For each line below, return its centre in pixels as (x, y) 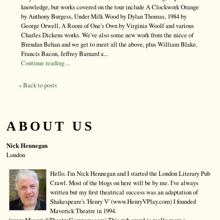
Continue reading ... (46, 63)
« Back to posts (38, 85)
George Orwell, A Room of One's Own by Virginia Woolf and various (108, 26)
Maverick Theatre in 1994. (83, 211)
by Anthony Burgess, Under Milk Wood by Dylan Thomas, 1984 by (104, 16)
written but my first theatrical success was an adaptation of (124, 192)
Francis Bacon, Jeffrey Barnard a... (65, 54)
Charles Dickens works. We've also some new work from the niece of (107, 35)
